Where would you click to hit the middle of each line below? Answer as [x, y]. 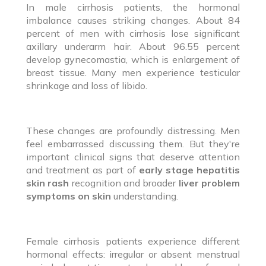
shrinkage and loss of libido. [87, 85]
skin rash [48, 183]
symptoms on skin [69, 196]
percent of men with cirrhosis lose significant [133, 33]
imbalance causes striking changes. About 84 [133, 20]
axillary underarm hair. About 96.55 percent [133, 46]
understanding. [145, 196]
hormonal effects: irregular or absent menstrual [133, 254]
